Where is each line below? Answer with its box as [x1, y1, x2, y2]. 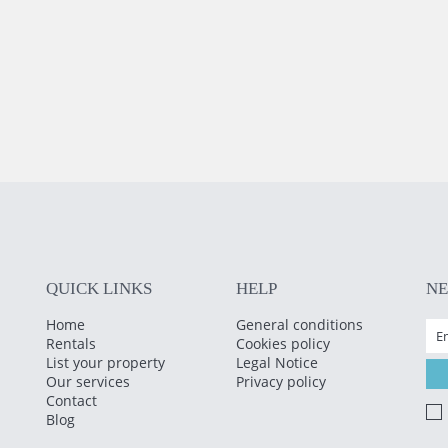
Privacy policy [236, 371, 327, 391]
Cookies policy [236, 333, 331, 353]
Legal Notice [236, 352, 319, 372]
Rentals [46, 333, 97, 353]
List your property [46, 352, 166, 372]
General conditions [236, 314, 364, 334]
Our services [46, 371, 131, 391]
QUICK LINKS [46, 278, 153, 298]
